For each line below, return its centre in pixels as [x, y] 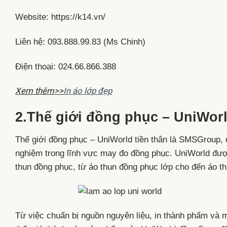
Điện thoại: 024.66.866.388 [66, 66]
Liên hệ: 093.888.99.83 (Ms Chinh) [80, 42]
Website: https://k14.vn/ [60, 17]
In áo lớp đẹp [88, 91]
